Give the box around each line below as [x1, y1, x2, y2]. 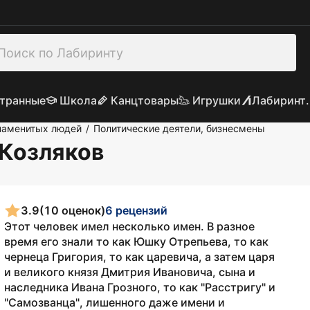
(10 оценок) [39, 203, 105, 217]
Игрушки [192, 93, 241, 107]
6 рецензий [105, 203, 167, 217]
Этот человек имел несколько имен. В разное [4, 219, 255, 233]
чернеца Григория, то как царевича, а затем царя [4, 250, 275, 264]
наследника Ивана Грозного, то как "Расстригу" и [4, 280, 275, 294]
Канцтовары [110, 93, 179, 107]
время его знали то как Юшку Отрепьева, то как [4, 235, 268, 248]
